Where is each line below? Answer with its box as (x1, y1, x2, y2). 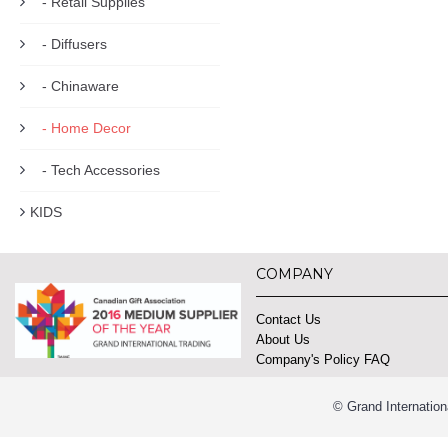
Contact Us (256, 312, 322, 327)
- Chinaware (30, 78, 119, 94)
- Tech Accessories (30, 162, 160, 178)
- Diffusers (30, 36, 107, 52)
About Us (256, 332, 311, 347)
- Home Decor (30, 120, 131, 136)
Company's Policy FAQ (256, 352, 391, 367)
